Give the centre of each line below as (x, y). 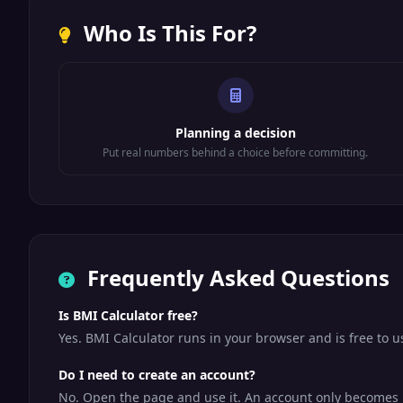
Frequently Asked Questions (236, 278)
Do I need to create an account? (157, 375)
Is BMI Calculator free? (128, 315)
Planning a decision (235, 133)
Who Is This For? (167, 33)
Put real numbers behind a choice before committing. (236, 152)
